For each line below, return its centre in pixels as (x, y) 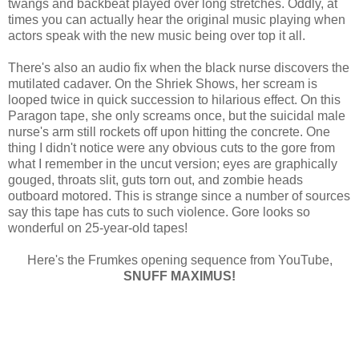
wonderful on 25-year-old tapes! (98, 228)
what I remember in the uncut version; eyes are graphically (173, 164)
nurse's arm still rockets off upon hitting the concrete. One (169, 132)
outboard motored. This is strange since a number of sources (179, 196)
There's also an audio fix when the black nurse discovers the (179, 68)
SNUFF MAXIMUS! (179, 276)
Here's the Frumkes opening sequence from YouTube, (179, 260)
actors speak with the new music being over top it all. (157, 36)
